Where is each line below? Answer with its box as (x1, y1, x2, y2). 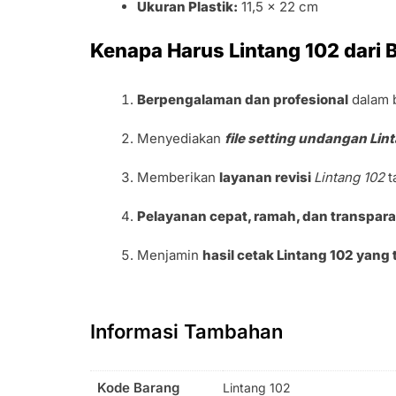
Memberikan (137, 168, 220, 186)
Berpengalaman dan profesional (137, 90, 349, 108)
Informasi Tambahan (90, 319, 283, 343)
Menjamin (137, 246, 203, 263)
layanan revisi (219, 168, 315, 186)
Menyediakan (137, 129, 225, 147)
